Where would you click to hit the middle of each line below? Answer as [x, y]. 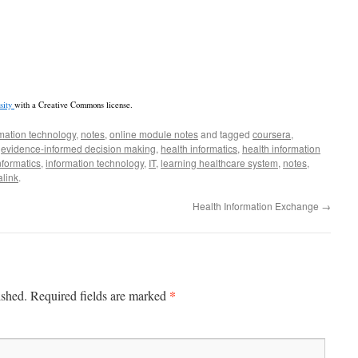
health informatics [199, 148]
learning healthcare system [219, 163]
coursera [272, 134]
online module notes [154, 134]
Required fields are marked [100, 295]
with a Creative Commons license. [74, 105]
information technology [95, 163]
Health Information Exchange [257, 206]
